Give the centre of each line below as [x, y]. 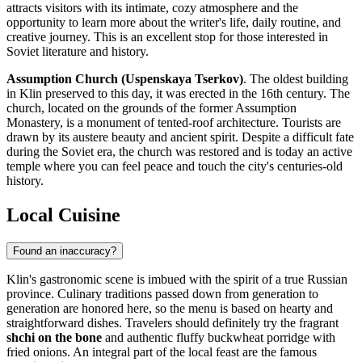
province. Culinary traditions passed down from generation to [162, 294]
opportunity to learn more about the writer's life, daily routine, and [174, 23]
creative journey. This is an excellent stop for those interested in [167, 37]
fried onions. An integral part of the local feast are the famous [162, 352]
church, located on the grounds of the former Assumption [152, 108]
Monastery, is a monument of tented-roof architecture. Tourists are [174, 123]
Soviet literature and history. [78, 52]
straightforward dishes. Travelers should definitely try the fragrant [173, 323]
